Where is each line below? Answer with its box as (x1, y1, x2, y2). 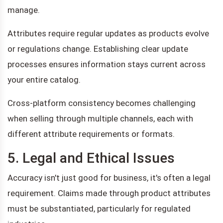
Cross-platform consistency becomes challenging (7, 98, 196, 108)
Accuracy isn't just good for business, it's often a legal (7, 172, 211, 183)
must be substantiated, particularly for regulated (7, 203, 191, 214)
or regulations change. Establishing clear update (7, 43, 188, 54)
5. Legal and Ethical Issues (7, 149, 175, 166)
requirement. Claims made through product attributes (7, 188, 211, 198)
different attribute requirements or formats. (7, 128, 175, 139)
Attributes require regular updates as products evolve (7, 28, 209, 38)
